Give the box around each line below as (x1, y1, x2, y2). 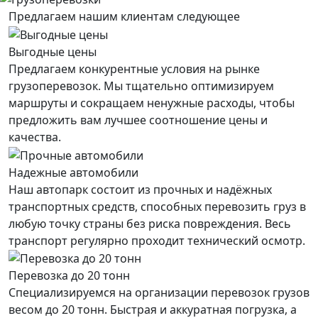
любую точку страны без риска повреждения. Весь (9, 215, 291, 231)
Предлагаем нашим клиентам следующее (9, 9, 240, 25)
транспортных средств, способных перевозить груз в (9, 198, 306, 214)
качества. (9, 129, 61, 145)
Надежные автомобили (9, 164, 138, 180)
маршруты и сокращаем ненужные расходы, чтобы (9, 95, 295, 111)
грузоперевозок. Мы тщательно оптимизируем (9, 78, 274, 94)
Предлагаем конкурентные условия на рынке (9, 61, 260, 77)
